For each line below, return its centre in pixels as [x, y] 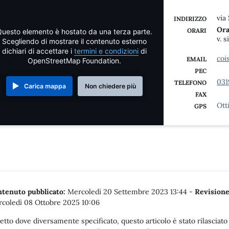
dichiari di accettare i [38, 51]
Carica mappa [45, 86]
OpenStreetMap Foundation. [74, 61]
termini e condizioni [106, 51]
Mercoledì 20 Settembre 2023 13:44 [127, 192]
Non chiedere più [110, 86]
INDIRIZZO [190, 19]
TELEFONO [190, 83]
